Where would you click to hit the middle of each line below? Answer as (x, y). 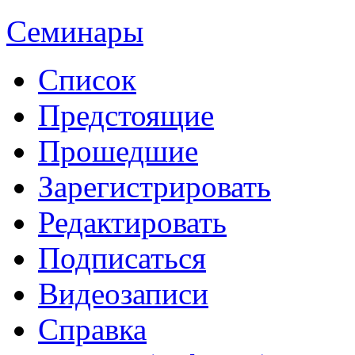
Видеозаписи (123, 293)
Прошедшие (118, 151)
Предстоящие (126, 115)
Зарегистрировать (155, 186)
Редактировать (132, 222)
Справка (92, 329)
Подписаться (122, 258)
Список (87, 79)
